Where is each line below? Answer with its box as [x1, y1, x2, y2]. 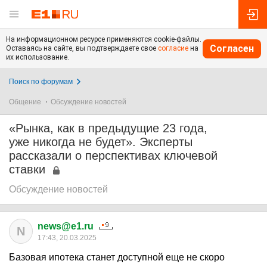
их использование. [6, 53, 69, 61]
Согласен [210, 42, 254, 54]
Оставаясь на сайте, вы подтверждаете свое [6, 44, 158, 52]
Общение [9, 98, 41, 106]
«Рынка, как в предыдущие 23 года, [9, 122, 207, 135]
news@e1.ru [38, 221, 94, 231]
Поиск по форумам [9, 77, 73, 86]
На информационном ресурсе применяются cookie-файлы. [6, 35, 201, 44]
